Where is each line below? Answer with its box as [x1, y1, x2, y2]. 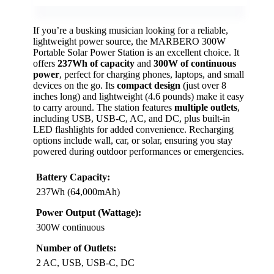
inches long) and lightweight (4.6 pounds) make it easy [33, 91, 244, 102]
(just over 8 [180, 80, 226, 91]
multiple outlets [174, 102, 237, 113]
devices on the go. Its [33, 80, 117, 91]
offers [33, 57, 57, 68]
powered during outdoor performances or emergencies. [33, 146, 244, 157]
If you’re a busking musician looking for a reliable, [33, 24, 228, 35]
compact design [117, 80, 180, 91]
